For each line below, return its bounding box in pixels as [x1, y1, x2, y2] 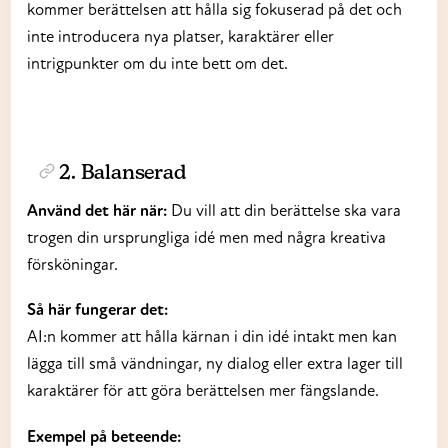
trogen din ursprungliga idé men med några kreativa [27, 226, 386, 247]
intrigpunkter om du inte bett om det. [27, 52, 288, 73]
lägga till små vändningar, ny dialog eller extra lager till [27, 353, 403, 374]
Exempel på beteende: [27, 425, 181, 446]
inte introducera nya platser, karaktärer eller [27, 25, 334, 46]
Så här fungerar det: [27, 299, 168, 320]
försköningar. [27, 253, 118, 274]
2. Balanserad [59, 162, 186, 184]
